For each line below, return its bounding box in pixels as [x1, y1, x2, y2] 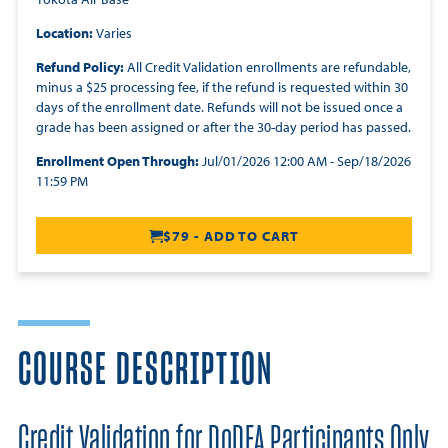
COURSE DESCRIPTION [18, 348, 273, 394]
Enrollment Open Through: [36, 152, 202, 171]
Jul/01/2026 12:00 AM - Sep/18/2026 [202, 152, 411, 171]
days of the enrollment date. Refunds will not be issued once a [36, 98, 403, 117]
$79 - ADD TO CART [163, 227, 299, 246]
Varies [96, 24, 132, 43]
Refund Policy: [36, 58, 124, 77]
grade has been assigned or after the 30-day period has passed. [36, 118, 411, 137]
